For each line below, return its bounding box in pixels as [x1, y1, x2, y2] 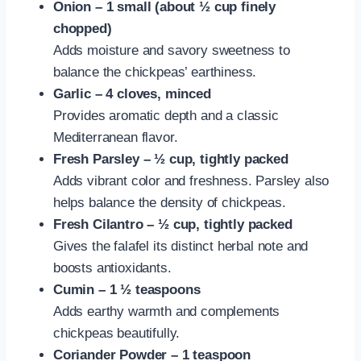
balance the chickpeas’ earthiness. [53, 64, 257, 80]
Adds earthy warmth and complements [53, 303, 280, 319]
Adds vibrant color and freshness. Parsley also [53, 172, 330, 189]
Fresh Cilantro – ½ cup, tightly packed [53, 216, 293, 232]
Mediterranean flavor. [53, 129, 178, 145]
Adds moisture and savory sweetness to [53, 42, 290, 58]
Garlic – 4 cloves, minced [53, 85, 211, 102]
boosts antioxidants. [53, 259, 172, 276]
